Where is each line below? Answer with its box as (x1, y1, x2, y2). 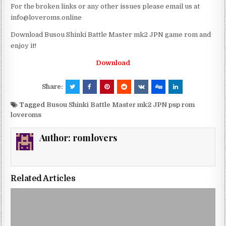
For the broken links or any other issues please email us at (11, 3, 200, 11)
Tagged (18, 101, 47, 109)
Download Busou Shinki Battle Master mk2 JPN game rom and (11, 31, 211, 39)
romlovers (73, 132, 118, 144)
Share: (41, 83, 65, 91)
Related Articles (11, 174, 76, 184)
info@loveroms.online (11, 14, 82, 22)
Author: (39, 132, 73, 144)
